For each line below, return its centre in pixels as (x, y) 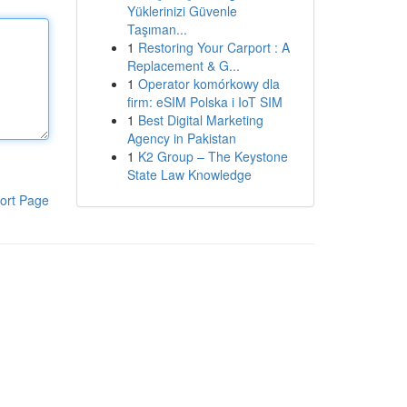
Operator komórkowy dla (208, 84)
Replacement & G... (183, 65)
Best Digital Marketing (200, 120)
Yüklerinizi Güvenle (182, 11)
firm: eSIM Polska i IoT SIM (204, 102)
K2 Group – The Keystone (213, 156)
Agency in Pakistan (181, 138)
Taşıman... (157, 29)
